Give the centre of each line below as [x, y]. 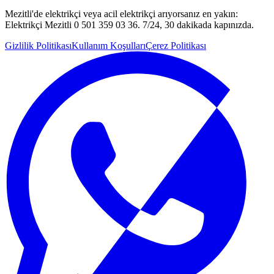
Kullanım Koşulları [109, 45]
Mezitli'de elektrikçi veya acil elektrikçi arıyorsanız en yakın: [121, 13]
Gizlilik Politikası [38, 45]
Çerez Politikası [176, 45]
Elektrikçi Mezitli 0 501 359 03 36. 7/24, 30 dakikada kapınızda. [129, 24]
